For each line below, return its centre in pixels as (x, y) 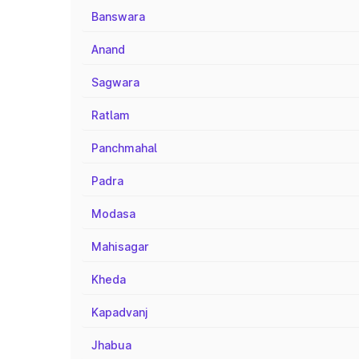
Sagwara (115, 82)
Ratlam (111, 115)
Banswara (118, 16)
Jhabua (111, 345)
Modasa (113, 214)
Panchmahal (124, 148)
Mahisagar (120, 246)
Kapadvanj (120, 312)
